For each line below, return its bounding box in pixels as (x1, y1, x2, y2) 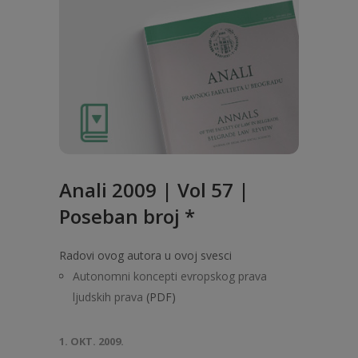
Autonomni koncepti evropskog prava (73, 268, 267, 284)
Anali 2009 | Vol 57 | (59, 177, 249, 203)
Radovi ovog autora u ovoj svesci (59, 248, 232, 263)
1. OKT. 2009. (59, 334, 124, 348)
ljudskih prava (73, 289, 143, 304)
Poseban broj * (59, 203, 195, 229)
